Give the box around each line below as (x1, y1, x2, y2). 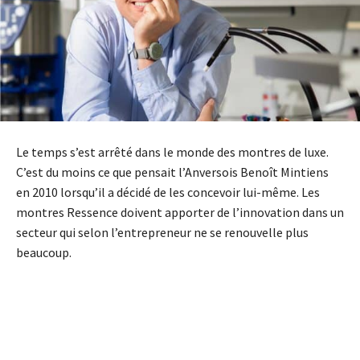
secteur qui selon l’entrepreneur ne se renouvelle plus (16, 223, 309, 240)
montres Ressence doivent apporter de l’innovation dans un (16, 203, 344, 220)
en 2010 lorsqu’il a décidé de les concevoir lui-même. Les (16, 183, 320, 200)
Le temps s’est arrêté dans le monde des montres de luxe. (16, 143, 329, 160)
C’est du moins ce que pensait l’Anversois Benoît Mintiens (16, 163, 329, 180)
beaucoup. (16, 243, 72, 260)
